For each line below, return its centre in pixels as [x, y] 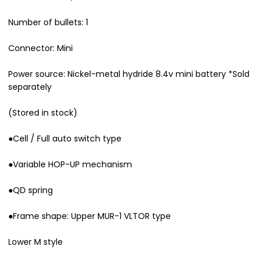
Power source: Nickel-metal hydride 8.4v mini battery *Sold [129, 74]
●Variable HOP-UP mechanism [70, 164]
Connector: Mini [41, 48]
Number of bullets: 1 [48, 22]
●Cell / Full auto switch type [65, 138]
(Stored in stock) [43, 112]
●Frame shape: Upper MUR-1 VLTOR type [90, 216]
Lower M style [36, 242]
